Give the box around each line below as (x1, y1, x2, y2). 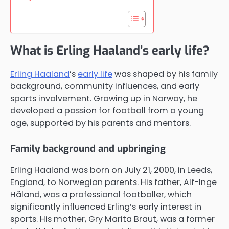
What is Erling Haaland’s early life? (10, 42, 210, 59)
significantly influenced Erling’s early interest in (10, 201, 201, 213)
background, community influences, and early (10, 80, 199, 93)
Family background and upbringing (10, 142, 166, 155)
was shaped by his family (112, 68, 218, 80)
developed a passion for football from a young (10, 105, 204, 117)
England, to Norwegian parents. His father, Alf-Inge (10, 176, 217, 189)
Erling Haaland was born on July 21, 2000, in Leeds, (10, 164, 212, 176)
